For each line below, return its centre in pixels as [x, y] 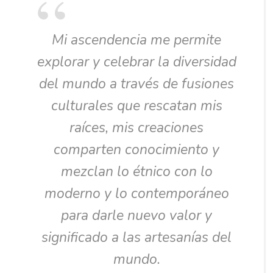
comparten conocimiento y [136, 150]
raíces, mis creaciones [136, 128]
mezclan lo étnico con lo [136, 172]
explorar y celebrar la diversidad [136, 62]
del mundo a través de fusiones [136, 84]
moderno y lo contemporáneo [136, 194]
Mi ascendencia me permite [136, 40]
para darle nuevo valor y [136, 216]
